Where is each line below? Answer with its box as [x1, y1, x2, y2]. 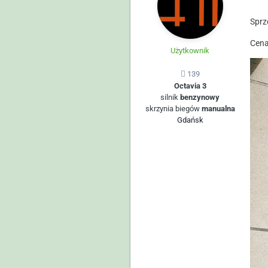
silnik [160, 92, 181, 102]
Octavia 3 [173, 81, 206, 90]
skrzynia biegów [145, 103, 202, 113]
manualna [201, 103, 235, 113]
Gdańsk [176, 115, 203, 124]
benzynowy [180, 92, 220, 102]
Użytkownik [170, 46, 210, 56]
